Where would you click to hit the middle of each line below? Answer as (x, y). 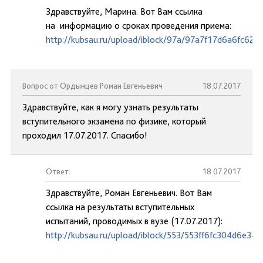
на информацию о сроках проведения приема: (139, 26)
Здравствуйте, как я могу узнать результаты (110, 107)
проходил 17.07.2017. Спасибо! (85, 135)
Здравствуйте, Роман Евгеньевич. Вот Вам (129, 193)
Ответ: (58, 171)
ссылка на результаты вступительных (120, 207)
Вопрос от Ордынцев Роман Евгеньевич (92, 86)
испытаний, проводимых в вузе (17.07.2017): (134, 221)
